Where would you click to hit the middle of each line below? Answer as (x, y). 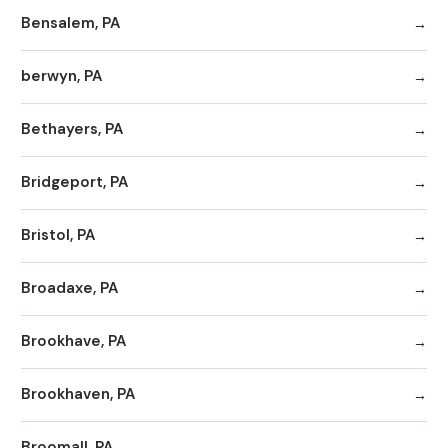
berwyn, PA (61, 76)
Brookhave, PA (73, 341)
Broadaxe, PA (69, 288)
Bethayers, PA (72, 129)
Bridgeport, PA (74, 182)
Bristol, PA (58, 235)
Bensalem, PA (70, 23)
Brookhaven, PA (78, 394)
